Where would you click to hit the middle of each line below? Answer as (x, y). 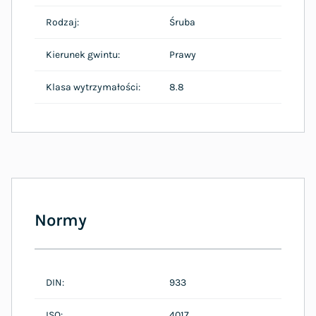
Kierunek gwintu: (83, 54)
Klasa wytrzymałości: (93, 87)
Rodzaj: (62, 22)
